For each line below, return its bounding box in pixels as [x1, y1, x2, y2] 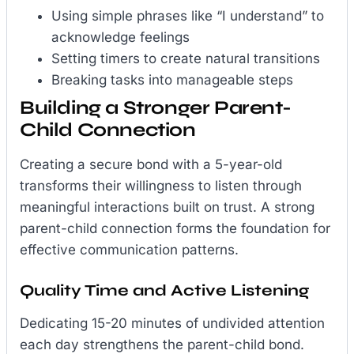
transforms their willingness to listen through [20, 178, 302, 194]
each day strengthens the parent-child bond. [20, 336, 304, 352]
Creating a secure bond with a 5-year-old [20, 156, 282, 173]
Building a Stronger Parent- [20, 96, 292, 120]
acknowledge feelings [51, 29, 190, 46]
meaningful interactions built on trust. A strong [20, 199, 314, 216]
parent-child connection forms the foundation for [20, 220, 330, 237]
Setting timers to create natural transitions [51, 51, 320, 67]
